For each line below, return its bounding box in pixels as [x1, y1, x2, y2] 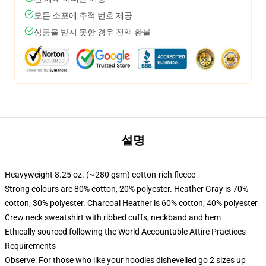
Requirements [5, 241, 56, 251]
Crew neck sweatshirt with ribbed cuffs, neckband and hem [5, 213, 221, 222]
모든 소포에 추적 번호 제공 [34, 11, 132, 20]
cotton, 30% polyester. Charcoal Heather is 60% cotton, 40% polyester [5, 198, 258, 208]
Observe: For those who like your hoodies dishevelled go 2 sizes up [5, 255, 246, 265]
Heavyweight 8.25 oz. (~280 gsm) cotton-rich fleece [5, 170, 195, 179]
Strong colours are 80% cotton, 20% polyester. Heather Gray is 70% [5, 184, 248, 194]
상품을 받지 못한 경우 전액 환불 [34, 27, 151, 37]
